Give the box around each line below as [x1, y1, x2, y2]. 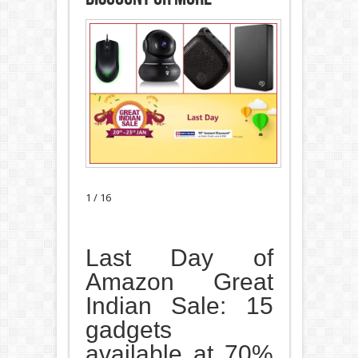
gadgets [85, 316, 172, 344]
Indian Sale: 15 [85, 292, 273, 320]
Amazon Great [85, 268, 273, 296]
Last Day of [85, 245, 273, 272]
